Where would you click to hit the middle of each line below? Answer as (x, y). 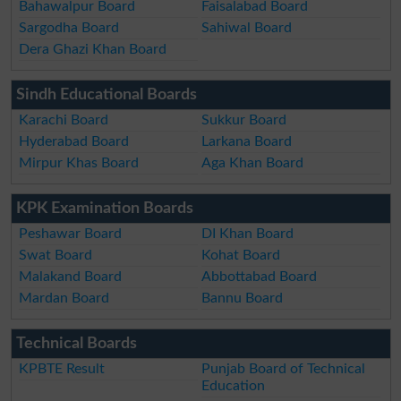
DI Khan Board (248, 234)
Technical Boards (76, 344)
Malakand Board (71, 277)
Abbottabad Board (260, 277)
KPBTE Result (62, 369)
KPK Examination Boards (104, 209)
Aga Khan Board (253, 163)
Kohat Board (241, 256)
